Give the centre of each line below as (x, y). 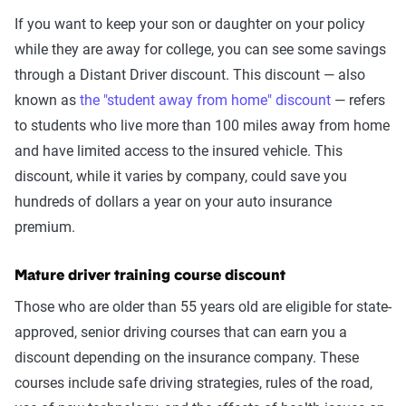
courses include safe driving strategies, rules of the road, (193, 382)
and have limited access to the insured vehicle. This (179, 150)
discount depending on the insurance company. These (187, 357)
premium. (45, 227)
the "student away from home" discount (205, 100)
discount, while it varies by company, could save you (181, 176)
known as (47, 100)
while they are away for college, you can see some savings (200, 49)
